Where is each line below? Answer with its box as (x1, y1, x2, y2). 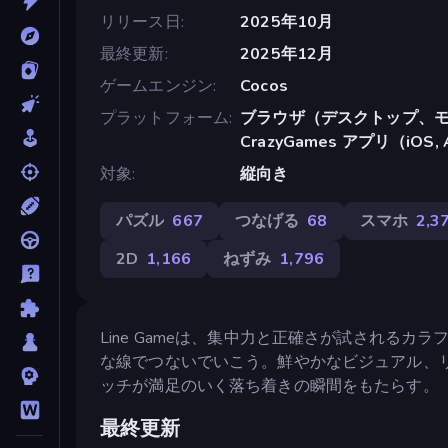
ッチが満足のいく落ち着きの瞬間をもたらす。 (100, 374, 439, 397)
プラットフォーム (100, 106, 230, 129)
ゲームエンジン (100, 74, 213, 97)
